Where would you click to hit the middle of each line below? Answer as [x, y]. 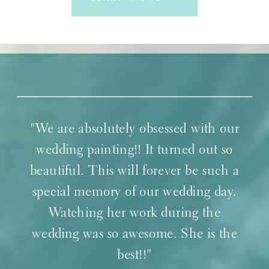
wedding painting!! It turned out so [134, 150]
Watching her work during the [134, 213]
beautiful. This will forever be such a [134, 171]
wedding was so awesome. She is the [134, 234]
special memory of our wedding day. [134, 192]
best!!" [134, 255]
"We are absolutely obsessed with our [134, 129]
